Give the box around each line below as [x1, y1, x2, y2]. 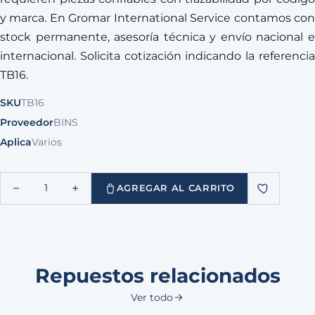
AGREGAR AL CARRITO [116, 183, 236, 194]
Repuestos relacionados [34, 263, 281, 288]
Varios [32, 135, 62, 148]
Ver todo [131, 290, 173, 304]
